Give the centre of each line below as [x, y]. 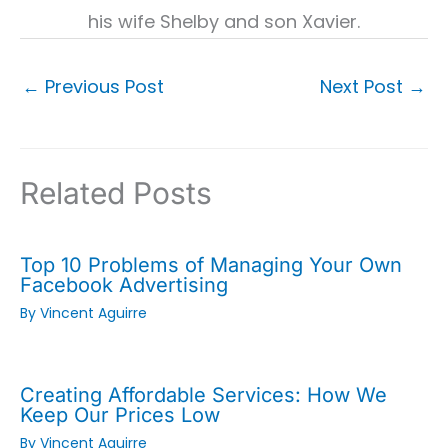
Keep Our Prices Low [120, 414]
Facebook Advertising [124, 284]
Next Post [364, 86]
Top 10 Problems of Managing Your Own [211, 264]
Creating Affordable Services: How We [203, 394]
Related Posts [116, 192]
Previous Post [102, 86]
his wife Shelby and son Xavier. [224, 21]
